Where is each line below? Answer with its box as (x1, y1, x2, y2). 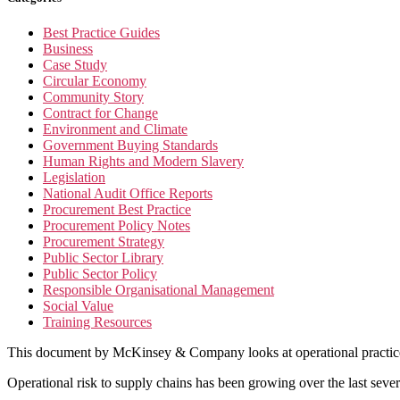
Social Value (43, 298, 113, 314)
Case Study (43, 57, 107, 73)
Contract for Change (43, 105, 158, 121)
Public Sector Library (43, 250, 163, 266)
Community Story (43, 89, 144, 105)
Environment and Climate (43, 121, 187, 137)
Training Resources (43, 314, 152, 330)
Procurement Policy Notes (43, 218, 190, 234)
